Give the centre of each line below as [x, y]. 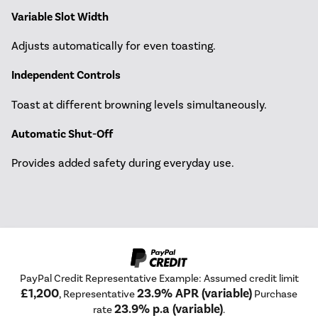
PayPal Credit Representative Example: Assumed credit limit [159, 278]
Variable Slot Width [60, 17]
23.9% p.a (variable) [169, 309]
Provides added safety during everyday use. [123, 163]
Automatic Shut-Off [62, 134]
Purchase [275, 294]
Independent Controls [66, 76]
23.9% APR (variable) [194, 293]
